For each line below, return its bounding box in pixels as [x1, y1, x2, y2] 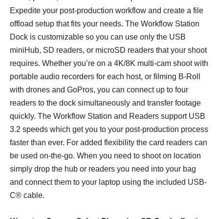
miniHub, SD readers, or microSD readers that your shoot [10, 45, 207, 54]
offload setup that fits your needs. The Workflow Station [10, 19, 199, 28]
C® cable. [10, 191, 44, 199]
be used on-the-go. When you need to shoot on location [10, 151, 201, 160]
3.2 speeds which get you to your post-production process [10, 125, 208, 133]
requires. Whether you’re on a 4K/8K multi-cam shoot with [10, 59, 208, 67]
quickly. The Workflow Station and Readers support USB [10, 111, 205, 120]
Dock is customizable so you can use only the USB [10, 32, 186, 41]
